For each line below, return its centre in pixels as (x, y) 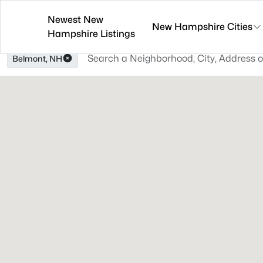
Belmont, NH (37, 58)
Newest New (75, 19)
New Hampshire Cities (202, 26)
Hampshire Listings (91, 33)
